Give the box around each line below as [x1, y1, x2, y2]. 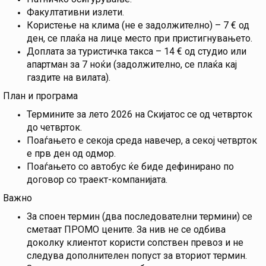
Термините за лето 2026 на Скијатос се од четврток [27, 109, 252, 121]
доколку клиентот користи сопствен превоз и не [27, 237, 243, 249]
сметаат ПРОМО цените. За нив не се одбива [27, 224, 226, 236]
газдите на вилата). [27, 72, 110, 84]
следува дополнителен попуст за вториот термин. [27, 250, 247, 262]
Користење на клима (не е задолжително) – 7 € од [27, 20, 249, 31]
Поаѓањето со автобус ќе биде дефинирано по [27, 161, 234, 173]
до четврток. [27, 122, 82, 134]
